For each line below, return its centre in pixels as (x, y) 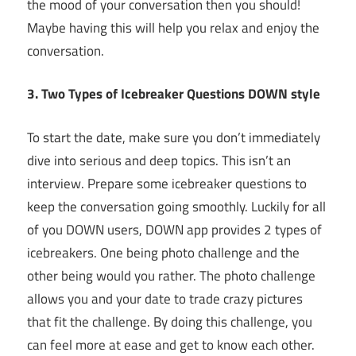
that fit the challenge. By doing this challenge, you (170, 321)
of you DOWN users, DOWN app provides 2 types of (174, 229)
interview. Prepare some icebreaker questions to (167, 183)
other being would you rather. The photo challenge (171, 275)
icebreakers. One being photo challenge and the (163, 252)
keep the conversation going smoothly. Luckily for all (176, 206)
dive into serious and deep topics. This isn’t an (159, 160)
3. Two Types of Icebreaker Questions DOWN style (174, 94)
